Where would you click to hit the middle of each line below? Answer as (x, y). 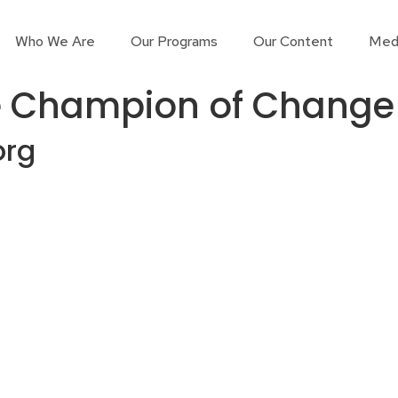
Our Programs (174, 41)
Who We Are (55, 41)
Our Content (293, 41)
